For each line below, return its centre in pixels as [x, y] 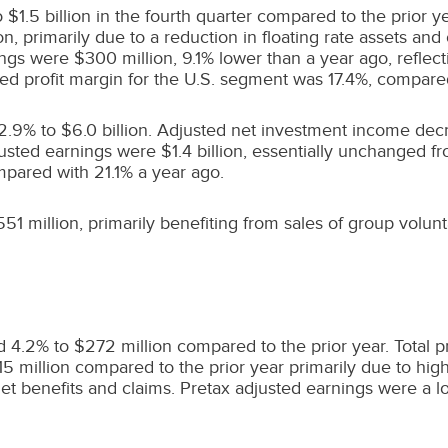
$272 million [123, 346]
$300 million [123, 58]
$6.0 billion [104, 130]
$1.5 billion [49, 16]
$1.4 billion [202, 151]
